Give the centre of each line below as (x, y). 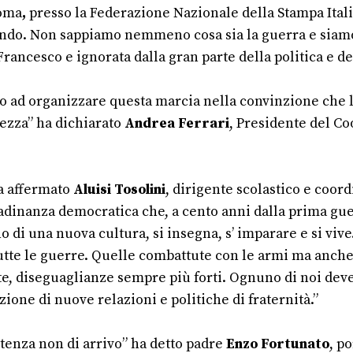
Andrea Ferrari (177, 123)
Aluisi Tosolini (119, 190)
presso (50, 13)
